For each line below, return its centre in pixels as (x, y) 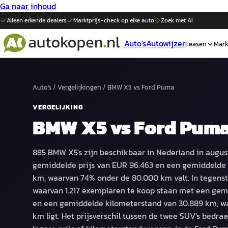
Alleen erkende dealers (37, 20)
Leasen (196, 44)
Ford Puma (158, 87)
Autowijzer (166, 43)
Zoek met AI (177, 20)
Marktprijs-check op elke (107, 20)
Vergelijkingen (79, 87)
